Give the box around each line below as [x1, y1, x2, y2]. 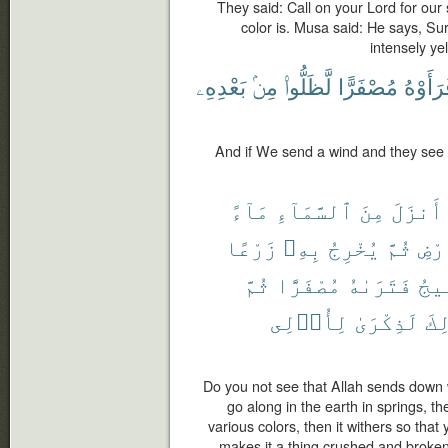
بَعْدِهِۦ [196, 70, 246, 101]
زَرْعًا [225, 231, 277, 262]
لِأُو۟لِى [270, 305, 348, 336]
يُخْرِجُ [328, 231, 380, 262]
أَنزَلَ [391, 194, 443, 225]
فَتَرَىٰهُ [347, 268, 412, 299]
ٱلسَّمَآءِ [275, 194, 353, 225]
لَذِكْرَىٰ [354, 305, 419, 336]
